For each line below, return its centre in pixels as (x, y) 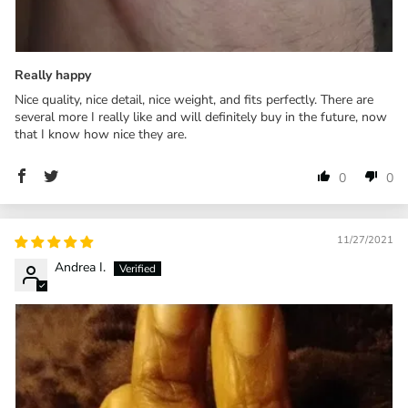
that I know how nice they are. (101, 134)
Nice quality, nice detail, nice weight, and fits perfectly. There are (194, 99)
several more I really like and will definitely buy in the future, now (201, 117)
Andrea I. (80, 267)
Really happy (53, 75)
